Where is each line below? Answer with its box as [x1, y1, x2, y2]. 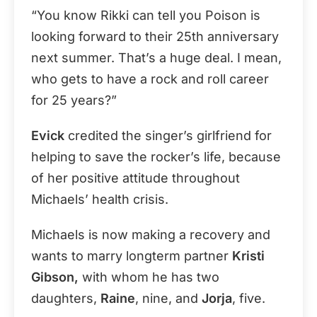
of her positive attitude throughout [31, 171, 240, 185]
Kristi [232, 248, 265, 263]
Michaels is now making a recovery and [31, 227, 270, 242]
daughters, [31, 291, 97, 306]
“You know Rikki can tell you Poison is [31, 8, 260, 23]
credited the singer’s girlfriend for [68, 128, 272, 143]
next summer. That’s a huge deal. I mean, [31, 50, 282, 65]
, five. [232, 291, 265, 306]
